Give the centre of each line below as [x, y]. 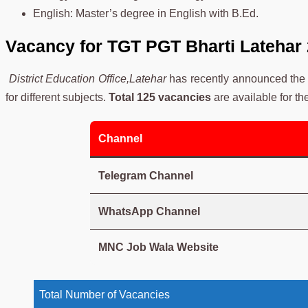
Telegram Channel [145, 175]
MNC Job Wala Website [158, 247]
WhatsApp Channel [149, 211]
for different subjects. [57, 97]
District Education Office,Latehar [88, 78]
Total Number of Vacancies [104, 294]
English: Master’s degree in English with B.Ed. [146, 13]
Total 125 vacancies [160, 97]
